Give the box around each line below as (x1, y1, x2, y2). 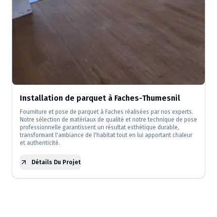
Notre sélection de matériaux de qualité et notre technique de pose (20, 116, 197, 123)
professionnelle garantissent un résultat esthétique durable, (20, 124, 179, 131)
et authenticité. (20, 139, 60, 146)
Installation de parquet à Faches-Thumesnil (20, 93, 180, 103)
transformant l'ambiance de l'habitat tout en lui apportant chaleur (20, 132, 192, 139)
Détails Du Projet (31, 159, 81, 166)
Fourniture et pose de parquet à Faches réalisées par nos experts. (20, 108, 193, 115)
